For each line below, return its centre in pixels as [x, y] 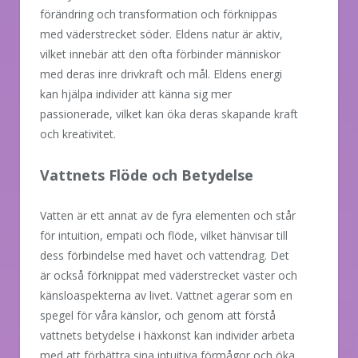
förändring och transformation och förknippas [159, 14]
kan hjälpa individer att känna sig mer [136, 93]
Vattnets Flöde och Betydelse [147, 175]
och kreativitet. [78, 133]
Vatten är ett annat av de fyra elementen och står [168, 215]
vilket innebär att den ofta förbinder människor [160, 54]
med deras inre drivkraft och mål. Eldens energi [161, 74]
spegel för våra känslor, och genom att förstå [158, 315]
